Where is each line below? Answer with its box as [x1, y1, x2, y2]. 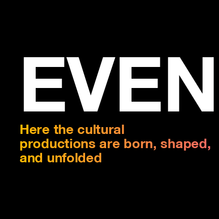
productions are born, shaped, [20, 139, 211, 146]
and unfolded [20, 153, 102, 160]
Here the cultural [20, 125, 125, 131]
